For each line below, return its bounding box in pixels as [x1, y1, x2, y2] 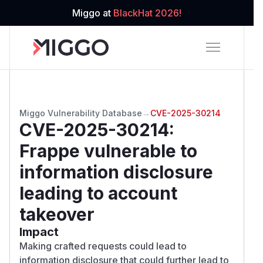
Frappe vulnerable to [19, 140, 197, 161]
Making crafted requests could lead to [19, 240, 187, 252]
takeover [19, 203, 95, 225]
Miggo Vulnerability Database [19, 107, 142, 118]
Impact [19, 224, 59, 239]
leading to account [19, 182, 177, 204]
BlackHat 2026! [113, 7, 181, 19]
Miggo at [72, 7, 113, 19]
